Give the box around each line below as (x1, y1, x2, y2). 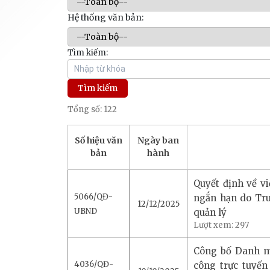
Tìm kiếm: (67, 47, 108, 58)
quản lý (193, 206, 227, 218)
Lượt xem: (193, 219, 235, 230)
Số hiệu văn (75, 134, 122, 146)
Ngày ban (137, 134, 179, 146)
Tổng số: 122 (67, 104, 117, 115)
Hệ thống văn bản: (67, 11, 143, 23)
